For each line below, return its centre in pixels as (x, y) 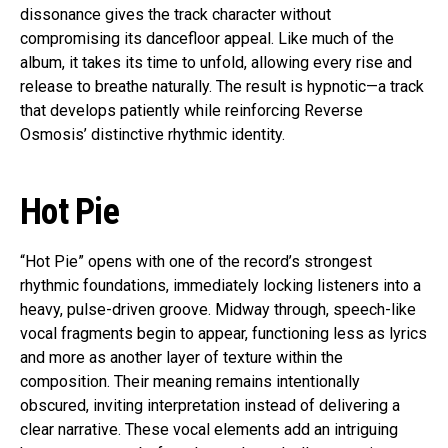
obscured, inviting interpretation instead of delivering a (210, 406)
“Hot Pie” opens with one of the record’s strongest (196, 262)
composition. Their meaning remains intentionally (190, 382)
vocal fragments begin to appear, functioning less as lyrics (223, 334)
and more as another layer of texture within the (181, 358)
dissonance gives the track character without (175, 15)
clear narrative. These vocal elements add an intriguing (209, 430)
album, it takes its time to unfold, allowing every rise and (216, 63)
